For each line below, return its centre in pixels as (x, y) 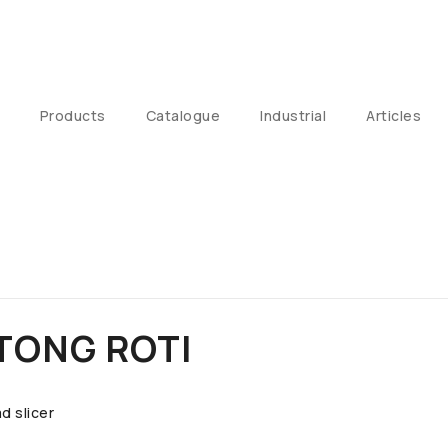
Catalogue (182, 115)
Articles (393, 115)
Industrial (293, 115)
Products (72, 115)
